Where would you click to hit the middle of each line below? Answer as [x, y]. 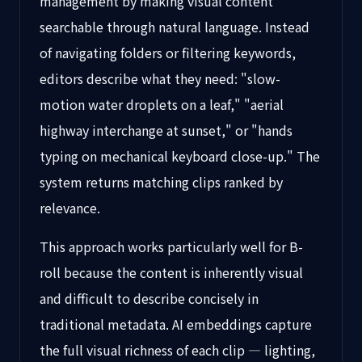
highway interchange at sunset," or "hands [166, 130]
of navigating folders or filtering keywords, [168, 53]
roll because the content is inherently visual [171, 272]
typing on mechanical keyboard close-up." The [180, 156]
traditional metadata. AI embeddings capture [176, 324]
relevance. [70, 208]
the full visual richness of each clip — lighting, [177, 350]
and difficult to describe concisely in [149, 298]
